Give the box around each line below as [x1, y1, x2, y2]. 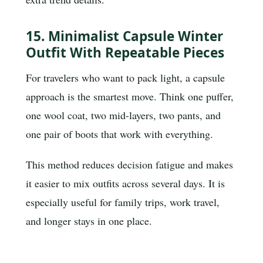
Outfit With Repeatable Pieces [26, 43, 224, 62]
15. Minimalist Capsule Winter [26, 27, 223, 46]
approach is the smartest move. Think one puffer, [26, 89, 234, 104]
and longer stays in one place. [26, 214, 152, 228]
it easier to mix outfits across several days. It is [26, 176, 225, 191]
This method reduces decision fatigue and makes [26, 157, 233, 172]
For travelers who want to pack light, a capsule [26, 70, 225, 85]
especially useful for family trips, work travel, [26, 195, 220, 210]
